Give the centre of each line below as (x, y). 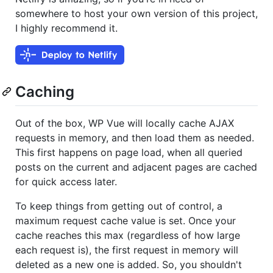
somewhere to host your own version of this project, (136, 13)
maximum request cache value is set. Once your (126, 221)
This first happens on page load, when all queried (129, 153)
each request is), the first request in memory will (127, 250)
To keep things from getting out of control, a (119, 206)
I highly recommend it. (66, 28)
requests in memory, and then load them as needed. (135, 138)
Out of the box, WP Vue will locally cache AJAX (125, 123)
